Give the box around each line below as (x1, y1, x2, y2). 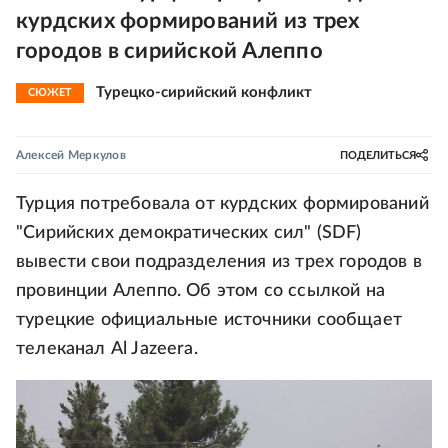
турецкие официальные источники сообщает (16, 311, 403, 329)
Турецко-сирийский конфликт (96, 85, 312, 100)
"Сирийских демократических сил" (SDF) (16, 224, 362, 242)
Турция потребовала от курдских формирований (16, 195, 429, 213)
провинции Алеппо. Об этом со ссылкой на (16, 282, 386, 300)
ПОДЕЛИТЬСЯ (340, 149, 416, 161)
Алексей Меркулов (16, 149, 126, 161)
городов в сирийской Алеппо (16, 40, 323, 62)
